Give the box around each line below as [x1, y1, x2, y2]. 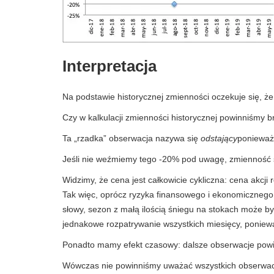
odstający [201, 133, 237, 143]
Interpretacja [62, 57, 157, 75]
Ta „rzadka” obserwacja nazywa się [62, 133, 201, 143]
